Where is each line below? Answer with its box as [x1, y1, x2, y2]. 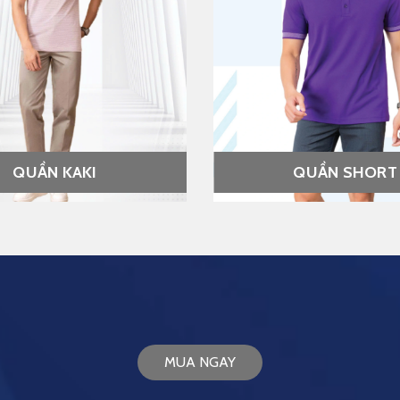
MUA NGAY [164, 353, 236, 371]
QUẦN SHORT [293, 162, 397, 182]
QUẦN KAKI [12, 162, 97, 182]
